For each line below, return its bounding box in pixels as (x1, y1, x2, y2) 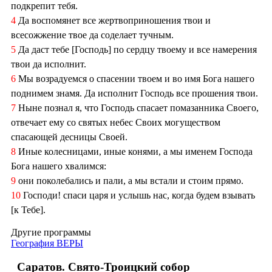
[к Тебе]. (11, 205, 46, 216)
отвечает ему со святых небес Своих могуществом (11, 117, 220, 128)
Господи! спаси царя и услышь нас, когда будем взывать (21, 190, 255, 201)
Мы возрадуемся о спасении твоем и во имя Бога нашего (16, 73, 254, 84)
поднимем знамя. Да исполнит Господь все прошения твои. (11, 88, 258, 99)
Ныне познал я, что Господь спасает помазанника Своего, (16, 103, 259, 114)
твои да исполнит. (11, 59, 86, 70)
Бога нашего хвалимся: (11, 161, 106, 172)
